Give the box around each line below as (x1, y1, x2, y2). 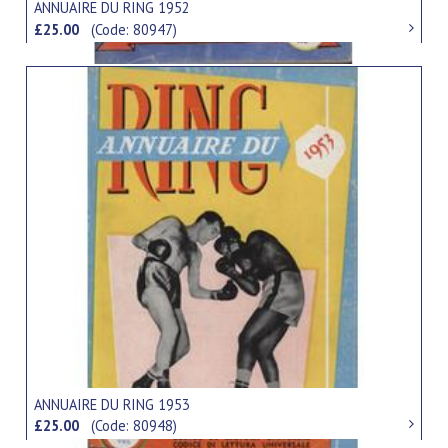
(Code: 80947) (91, 19, 178, 39)
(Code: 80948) (91, 416, 178, 436)
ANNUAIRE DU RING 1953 (34, 394, 191, 414)
